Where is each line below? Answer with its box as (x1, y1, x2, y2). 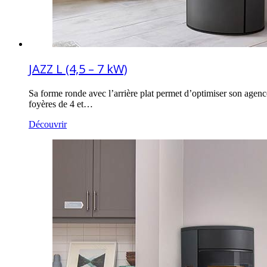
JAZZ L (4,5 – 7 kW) (29, 61, 128, 77)
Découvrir (29, 119, 67, 130)
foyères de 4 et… (29, 99, 93, 110)
